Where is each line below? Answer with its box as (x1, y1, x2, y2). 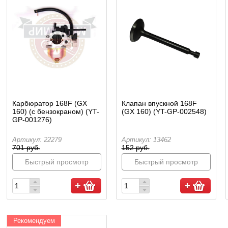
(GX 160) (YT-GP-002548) (121, 107, 207, 116)
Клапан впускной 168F (121, 99, 197, 107)
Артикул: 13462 (121, 135, 171, 144)
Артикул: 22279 (12, 135, 62, 144)
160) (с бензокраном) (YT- (12, 107, 99, 116)
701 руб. (12, 143, 40, 152)
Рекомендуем (13, 216, 55, 224)
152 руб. (121, 143, 150, 152)
